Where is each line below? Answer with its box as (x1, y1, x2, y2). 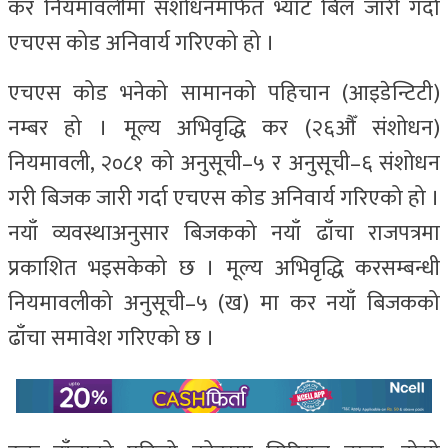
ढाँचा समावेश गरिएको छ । (8, 319, 215, 357)
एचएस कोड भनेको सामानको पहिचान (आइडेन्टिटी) (8, 74, 440, 112)
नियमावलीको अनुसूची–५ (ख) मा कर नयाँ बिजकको (8, 284, 440, 322)
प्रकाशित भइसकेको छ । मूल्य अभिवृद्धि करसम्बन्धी (8, 249, 440, 287)
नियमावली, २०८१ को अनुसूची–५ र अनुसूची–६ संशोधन (8, 144, 440, 182)
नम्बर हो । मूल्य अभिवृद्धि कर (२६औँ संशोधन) (8, 109, 440, 147)
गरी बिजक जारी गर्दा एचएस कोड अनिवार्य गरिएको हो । (8, 179, 440, 217)
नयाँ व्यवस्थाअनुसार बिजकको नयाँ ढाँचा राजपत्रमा (8, 214, 440, 252)
